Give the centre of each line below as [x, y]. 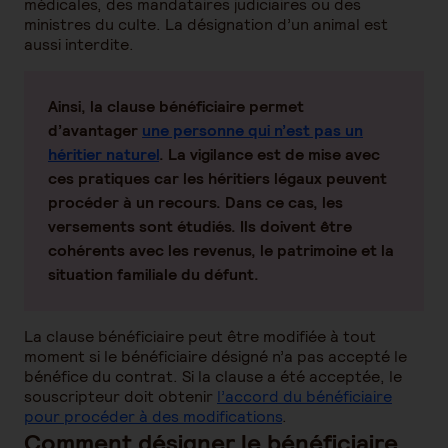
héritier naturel [103, 154]
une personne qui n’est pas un [252, 130]
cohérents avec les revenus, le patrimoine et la [221, 250]
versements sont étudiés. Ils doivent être [200, 226]
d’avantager [95, 130]
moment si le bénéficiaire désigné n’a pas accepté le [215, 356]
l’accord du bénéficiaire [304, 396]
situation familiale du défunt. [153, 274]
